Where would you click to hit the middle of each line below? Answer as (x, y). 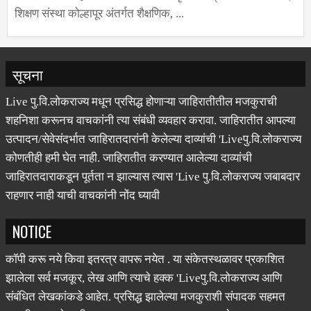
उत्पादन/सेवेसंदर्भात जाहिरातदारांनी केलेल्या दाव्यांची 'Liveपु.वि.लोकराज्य (153, 145)
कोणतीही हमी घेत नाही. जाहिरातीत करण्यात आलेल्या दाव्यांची (129, 164)
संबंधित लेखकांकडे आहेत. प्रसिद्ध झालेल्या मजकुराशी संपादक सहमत (145, 303)
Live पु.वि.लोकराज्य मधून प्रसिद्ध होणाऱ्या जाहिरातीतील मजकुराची (141, 108)
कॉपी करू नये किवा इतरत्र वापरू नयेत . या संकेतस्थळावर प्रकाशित (145, 265)
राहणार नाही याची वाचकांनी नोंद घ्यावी (83, 201)
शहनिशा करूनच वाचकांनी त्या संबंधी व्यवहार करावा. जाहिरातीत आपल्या (151, 126)
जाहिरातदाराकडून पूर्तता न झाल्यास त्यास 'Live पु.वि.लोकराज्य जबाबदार (153, 183)
